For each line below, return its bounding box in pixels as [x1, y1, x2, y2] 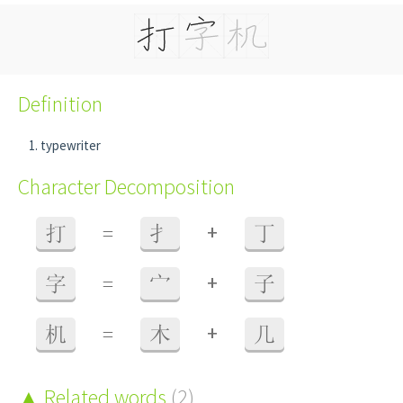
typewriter [40, 137, 101, 154]
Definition [18, 90, 103, 118]
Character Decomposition [18, 173, 235, 201]
